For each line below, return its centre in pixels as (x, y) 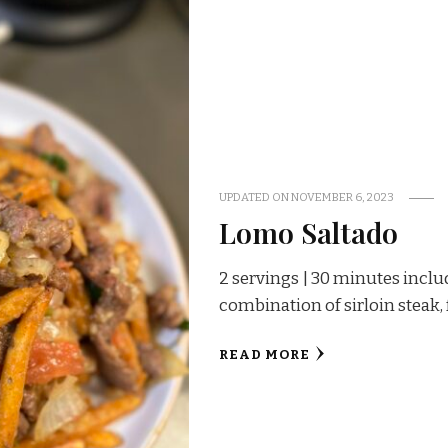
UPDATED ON (254, 197)
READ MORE (264, 355)
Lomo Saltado (308, 232)
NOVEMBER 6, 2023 (342, 197)
